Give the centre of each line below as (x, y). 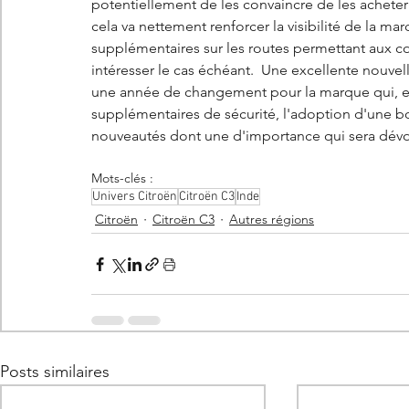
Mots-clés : (122, 178)
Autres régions (272, 220)
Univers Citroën (135, 197)
